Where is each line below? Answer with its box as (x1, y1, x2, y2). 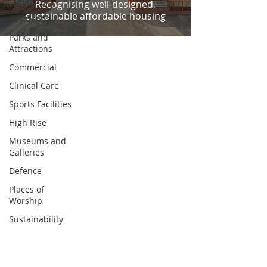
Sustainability (9, 213, 63, 225)
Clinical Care (9, 80, 59, 91)
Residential (9, 13, 54, 24)
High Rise (9, 117, 46, 128)
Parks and (9, 32, 48, 43)
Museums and (9, 135, 66, 147)
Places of (9, 184, 44, 195)
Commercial (9, 61, 57, 73)
